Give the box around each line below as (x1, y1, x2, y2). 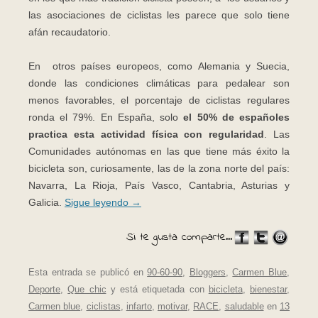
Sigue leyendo (65, 196, 131, 208)
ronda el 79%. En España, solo (28, 111, 184, 123)
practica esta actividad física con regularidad (28, 128, 265, 140)
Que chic (67, 284, 106, 295)
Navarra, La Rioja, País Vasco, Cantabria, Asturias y (28, 179, 290, 191)
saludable (224, 301, 264, 312)
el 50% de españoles (183, 111, 290, 123)
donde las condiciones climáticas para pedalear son (28, 77, 290, 89)
